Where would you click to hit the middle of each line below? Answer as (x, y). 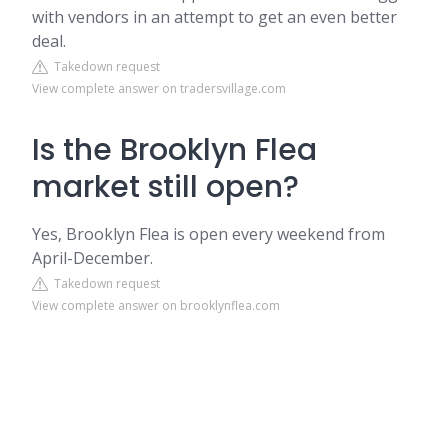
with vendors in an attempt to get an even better (214, 17)
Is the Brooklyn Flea (174, 150)
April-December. (92, 258)
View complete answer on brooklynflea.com (156, 306)
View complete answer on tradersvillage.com (159, 89)
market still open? (165, 187)
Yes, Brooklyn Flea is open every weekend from (208, 234)
